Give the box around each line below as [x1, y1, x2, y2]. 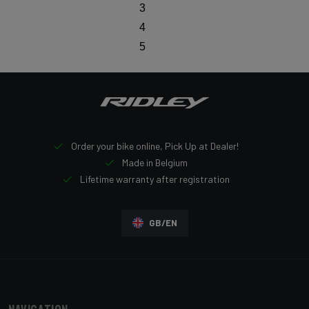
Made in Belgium [120, 156, 188, 168]
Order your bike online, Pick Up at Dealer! [69, 139, 239, 152]
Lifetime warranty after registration [78, 172, 230, 185]
